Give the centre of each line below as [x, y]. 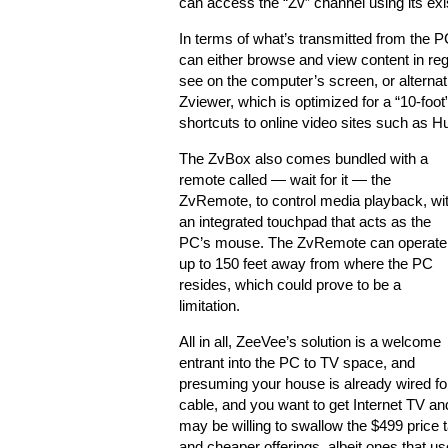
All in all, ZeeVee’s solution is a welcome [310, 342]
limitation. [209, 306]
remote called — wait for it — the [285, 180]
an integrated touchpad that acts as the [305, 222]
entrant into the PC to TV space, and [297, 363]
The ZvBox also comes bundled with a [303, 159]
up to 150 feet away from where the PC [306, 264]
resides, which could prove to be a [290, 285]
